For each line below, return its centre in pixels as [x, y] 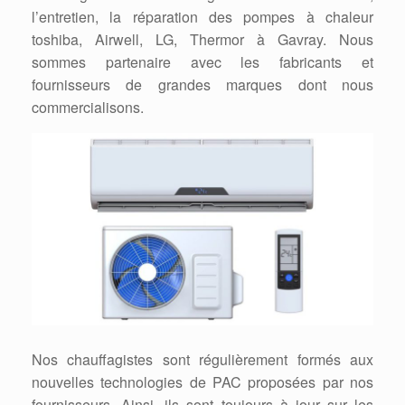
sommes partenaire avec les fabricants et [202, 62]
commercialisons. [88, 107]
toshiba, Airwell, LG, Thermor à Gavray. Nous [202, 39]
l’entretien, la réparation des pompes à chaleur [202, 17]
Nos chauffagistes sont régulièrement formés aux [202, 360]
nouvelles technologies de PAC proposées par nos [202, 382]
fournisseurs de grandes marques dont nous [202, 85]
